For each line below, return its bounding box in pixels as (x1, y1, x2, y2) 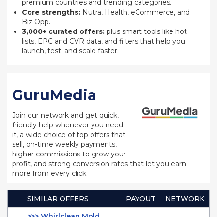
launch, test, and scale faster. (22, 46, 119, 55)
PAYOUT (126, 194, 155, 203)
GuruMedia (12, 86, 96, 104)
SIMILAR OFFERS (27, 194, 89, 203)
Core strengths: (22, 8, 80, 16)
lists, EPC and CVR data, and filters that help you (22, 37, 185, 46)
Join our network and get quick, (12, 111, 119, 120)
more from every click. (12, 169, 88, 178)
